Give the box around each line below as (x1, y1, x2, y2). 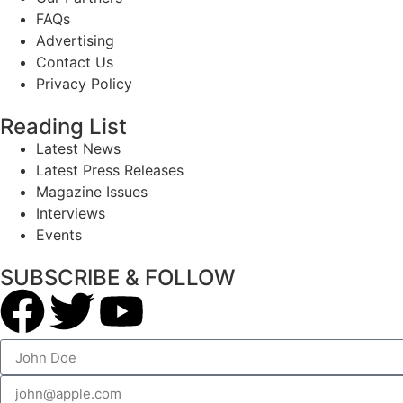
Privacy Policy (36, 75, 132, 93)
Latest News (36, 139, 121, 157)
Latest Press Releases (36, 161, 184, 179)
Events (36, 226, 82, 244)
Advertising (36, 31, 114, 49)
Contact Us (36, 53, 113, 71)
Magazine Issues (36, 183, 148, 201)
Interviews (36, 204, 105, 222)
